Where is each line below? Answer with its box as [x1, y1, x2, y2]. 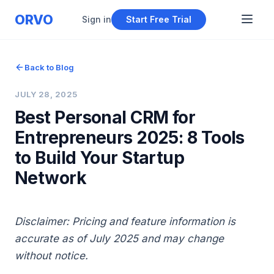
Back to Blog [24, 62, 74, 72]
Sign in [81, 14, 111, 24]
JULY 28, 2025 [15, 89, 78, 99]
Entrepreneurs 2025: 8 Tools [15, 127, 245, 148]
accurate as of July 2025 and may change [15, 232, 224, 245]
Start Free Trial [125, 14, 191, 24]
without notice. [15, 250, 88, 262]
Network [15, 168, 87, 188]
